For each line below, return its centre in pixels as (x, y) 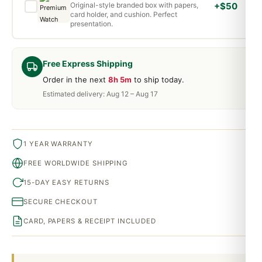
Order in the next (75, 79)
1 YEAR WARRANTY (58, 144)
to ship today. (158, 79)
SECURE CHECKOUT (61, 201)
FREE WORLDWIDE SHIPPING (76, 163)
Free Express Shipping (88, 63)
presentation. (92, 23)
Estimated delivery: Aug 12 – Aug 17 (100, 94)
